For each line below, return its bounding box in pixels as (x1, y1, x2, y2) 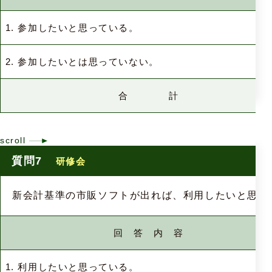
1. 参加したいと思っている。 (5, 22, 139, 33)
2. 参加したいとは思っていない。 (5, 56, 159, 67)
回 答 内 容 (113, 227, 185, 238)
